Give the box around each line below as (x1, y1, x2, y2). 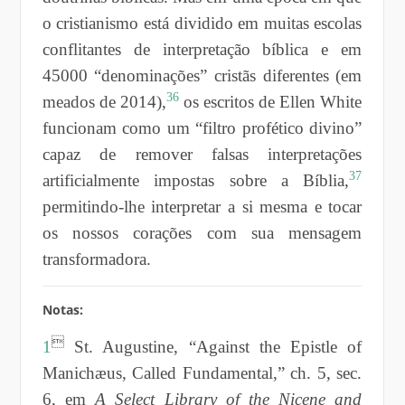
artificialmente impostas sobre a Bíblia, (42, 170, 350, 190)
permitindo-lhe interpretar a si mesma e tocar (42, 196, 363, 216)
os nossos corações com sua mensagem (42, 222, 363, 242)
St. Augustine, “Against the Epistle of (63, 336, 363, 356)
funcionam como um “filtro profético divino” (42, 118, 363, 137)
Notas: (42, 300, 83, 318)
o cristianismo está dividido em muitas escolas (42, 13, 363, 33)
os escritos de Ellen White (178, 91, 363, 111)
